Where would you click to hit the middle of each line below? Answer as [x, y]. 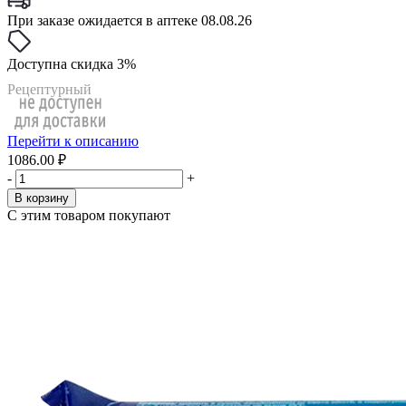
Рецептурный [49, 89]
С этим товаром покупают [89, 215]
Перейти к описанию [73, 141]
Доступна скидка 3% [72, 64]
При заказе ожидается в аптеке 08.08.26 [130, 20]
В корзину [42, 198]
